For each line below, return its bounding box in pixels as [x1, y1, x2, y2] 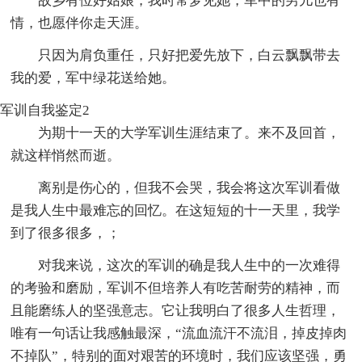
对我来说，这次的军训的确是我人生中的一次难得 [38, 257, 341, 273]
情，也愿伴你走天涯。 [11, 15, 149, 31]
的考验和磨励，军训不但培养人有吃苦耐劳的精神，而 [11, 280, 341, 296]
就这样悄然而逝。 [11, 147, 121, 163]
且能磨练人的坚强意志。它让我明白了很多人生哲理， [11, 302, 341, 318]
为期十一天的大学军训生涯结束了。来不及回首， [38, 124, 341, 141]
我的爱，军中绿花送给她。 [11, 69, 176, 86]
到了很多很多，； [11, 225, 121, 241]
